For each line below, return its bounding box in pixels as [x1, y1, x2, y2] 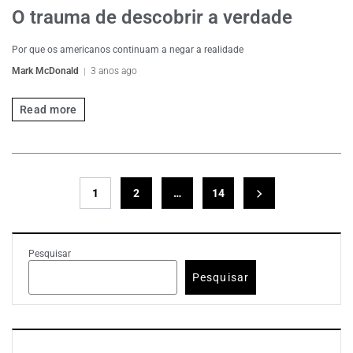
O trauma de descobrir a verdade [12, 6, 292, 28]
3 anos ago [91, 65, 137, 76]
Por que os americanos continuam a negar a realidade [12, 44, 243, 55]
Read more [20, 102, 77, 116]
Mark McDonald [12, 65, 79, 76]
